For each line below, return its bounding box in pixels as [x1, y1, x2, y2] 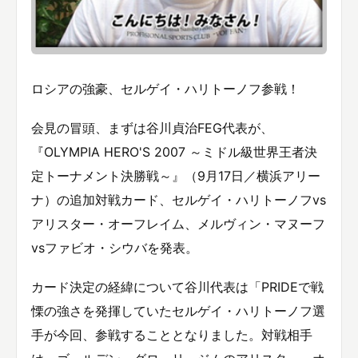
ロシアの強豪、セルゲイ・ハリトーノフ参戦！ [31, 80, 300, 97]
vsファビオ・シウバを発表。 [31, 239, 198, 256]
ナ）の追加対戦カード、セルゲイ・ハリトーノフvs [31, 191, 326, 208]
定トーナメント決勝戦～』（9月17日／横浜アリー [31, 167, 320, 184]
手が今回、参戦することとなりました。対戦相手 [31, 327, 312, 344]
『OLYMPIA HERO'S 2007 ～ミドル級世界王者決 [31, 143, 317, 160]
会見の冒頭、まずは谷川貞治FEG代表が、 [31, 119, 273, 136]
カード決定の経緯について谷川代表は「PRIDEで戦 [31, 279, 324, 296]
